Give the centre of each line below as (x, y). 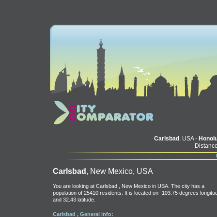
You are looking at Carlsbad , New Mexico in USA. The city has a (128, 186)
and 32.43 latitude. (74, 200)
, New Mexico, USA (119, 171)
